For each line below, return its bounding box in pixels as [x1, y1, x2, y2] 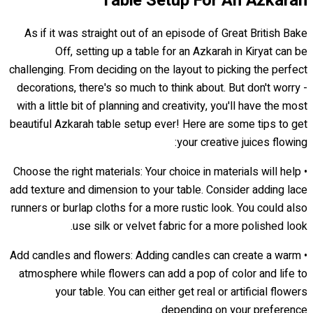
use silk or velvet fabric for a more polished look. [73, 217, 307, 235]
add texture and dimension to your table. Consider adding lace [10, 181, 307, 198]
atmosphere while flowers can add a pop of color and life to [19, 265, 307, 282]
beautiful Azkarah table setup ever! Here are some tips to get [10, 115, 307, 133]
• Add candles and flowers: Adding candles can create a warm [10, 247, 301, 264]
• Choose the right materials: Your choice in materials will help [13, 163, 301, 180]
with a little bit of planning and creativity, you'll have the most [17, 97, 307, 115]
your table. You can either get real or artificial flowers [55, 283, 307, 300]
